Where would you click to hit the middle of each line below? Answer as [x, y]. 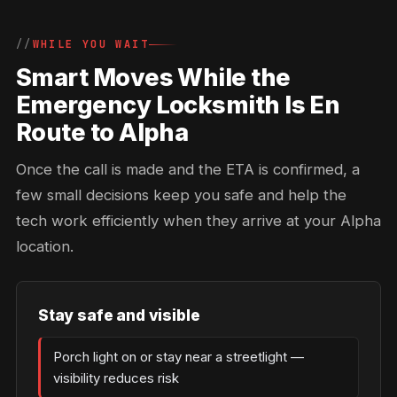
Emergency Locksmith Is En [178, 105]
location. [45, 246]
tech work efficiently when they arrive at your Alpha [198, 221]
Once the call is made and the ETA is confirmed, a [188, 169]
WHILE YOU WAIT [90, 44]
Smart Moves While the [153, 78]
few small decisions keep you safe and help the [181, 195]
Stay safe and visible [119, 315]
